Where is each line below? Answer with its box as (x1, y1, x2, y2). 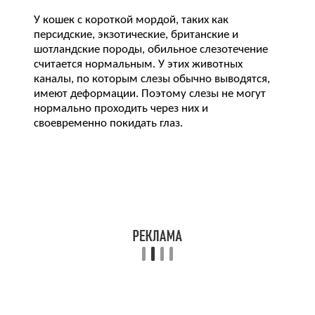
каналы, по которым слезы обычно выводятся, (34, 73, 270, 86)
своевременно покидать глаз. (34, 117, 183, 130)
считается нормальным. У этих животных (34, 58, 243, 71)
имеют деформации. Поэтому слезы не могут (34, 88, 266, 101)
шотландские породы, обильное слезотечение (34, 44, 268, 56)
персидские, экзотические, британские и (34, 29, 238, 41)
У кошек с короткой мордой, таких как (34, 14, 229, 27)
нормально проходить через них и (34, 103, 208, 115)
